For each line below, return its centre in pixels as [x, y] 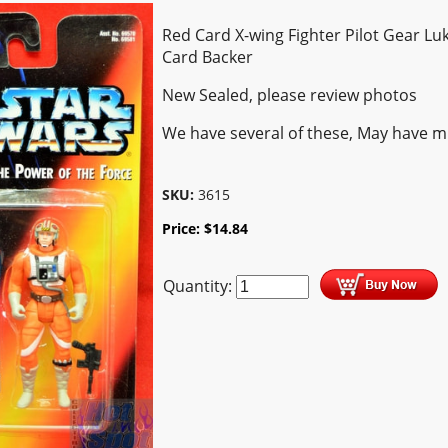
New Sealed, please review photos [290, 95]
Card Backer [208, 57]
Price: [183, 228]
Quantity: [200, 286]
